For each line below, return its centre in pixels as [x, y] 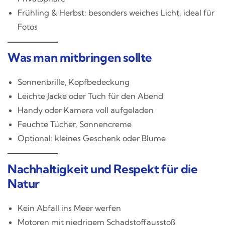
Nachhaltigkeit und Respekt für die [103, 168]
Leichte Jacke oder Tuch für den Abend [90, 96]
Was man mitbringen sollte [80, 57]
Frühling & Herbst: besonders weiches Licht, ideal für [116, 12]
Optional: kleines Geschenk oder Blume [92, 138]
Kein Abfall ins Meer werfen [69, 208]
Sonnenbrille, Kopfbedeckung [74, 82]
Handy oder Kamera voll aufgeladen [86, 110]
